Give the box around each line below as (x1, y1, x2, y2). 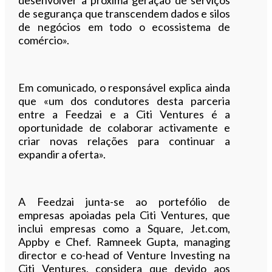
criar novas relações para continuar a (18, 134, 230, 148)
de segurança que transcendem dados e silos (18, 6, 230, 20)
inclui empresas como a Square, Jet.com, (18, 221, 230, 235)
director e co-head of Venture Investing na (18, 248, 230, 262)
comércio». (18, 33, 70, 47)
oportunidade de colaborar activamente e (18, 120, 230, 134)
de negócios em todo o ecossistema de (18, 19, 230, 33)
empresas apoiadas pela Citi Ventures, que (18, 208, 230, 222)
